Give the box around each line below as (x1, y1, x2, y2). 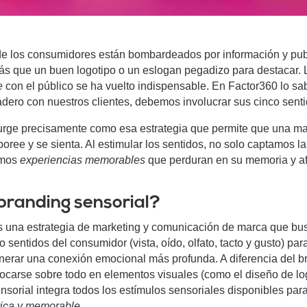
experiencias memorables (19, 154, 145, 167)
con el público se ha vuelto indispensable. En (2, 80, 225, 93)
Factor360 (225, 80, 278, 93)
